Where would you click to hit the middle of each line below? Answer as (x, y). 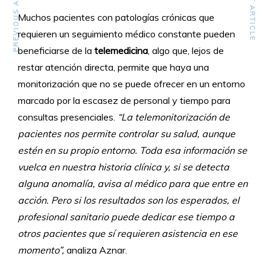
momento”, (41, 250)
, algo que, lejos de (186, 51)
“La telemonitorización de (174, 117)
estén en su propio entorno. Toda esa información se (132, 151)
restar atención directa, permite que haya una (113, 67)
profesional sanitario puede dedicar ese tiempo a (126, 217)
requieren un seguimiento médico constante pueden (126, 34)
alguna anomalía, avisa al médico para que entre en (133, 184)
